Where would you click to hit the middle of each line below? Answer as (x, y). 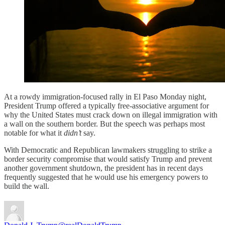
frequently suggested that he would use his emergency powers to (106, 177)
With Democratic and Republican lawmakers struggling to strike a (108, 150)
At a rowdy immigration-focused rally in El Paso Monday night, (105, 97)
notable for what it (34, 133)
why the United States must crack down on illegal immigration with (111, 115)
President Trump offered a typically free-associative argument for (106, 106)
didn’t (73, 133)
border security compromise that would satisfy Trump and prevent (108, 159)
